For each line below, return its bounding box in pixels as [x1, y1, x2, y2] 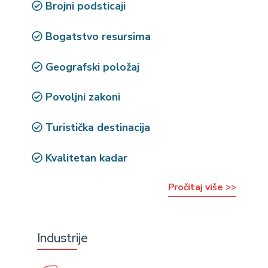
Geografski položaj [42, 59, 140, 74]
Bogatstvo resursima [42, 29, 151, 44]
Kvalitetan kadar [42, 151, 128, 166]
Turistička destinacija [42, 120, 151, 135]
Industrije [37, 229, 89, 246]
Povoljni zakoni [42, 90, 121, 105]
